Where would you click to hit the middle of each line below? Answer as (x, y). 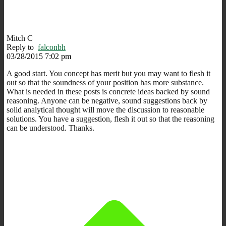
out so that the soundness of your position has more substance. (105, 82)
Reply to (22, 47)
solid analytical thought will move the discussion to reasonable (105, 109)
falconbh (52, 47)
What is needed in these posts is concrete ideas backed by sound (108, 91)
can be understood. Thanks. (50, 128)
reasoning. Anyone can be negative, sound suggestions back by (107, 100)
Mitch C (20, 38)
